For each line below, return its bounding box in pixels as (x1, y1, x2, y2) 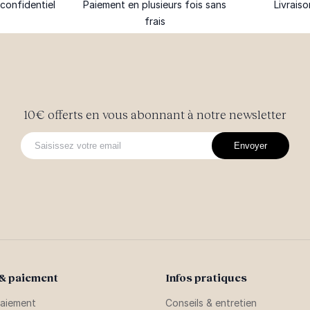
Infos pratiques (165, 271, 247, 284)
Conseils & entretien (165, 297, 257, 309)
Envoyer (234, 140, 268, 151)
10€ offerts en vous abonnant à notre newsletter (23, 106, 286, 122)
